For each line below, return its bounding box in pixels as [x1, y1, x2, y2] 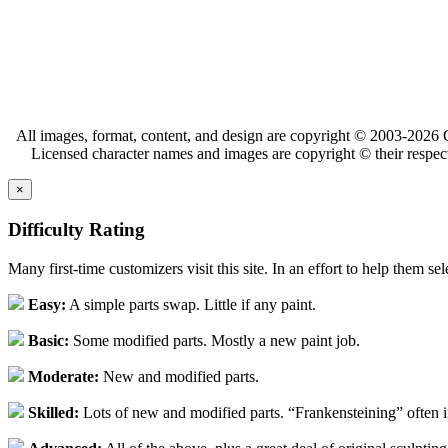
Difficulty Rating [8, 218, 145, 240]
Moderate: [28, 367, 99, 385]
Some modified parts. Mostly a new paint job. [69, 331, 360, 349]
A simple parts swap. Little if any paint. [66, 295, 316, 313]
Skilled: [28, 403, 79, 421]
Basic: [28, 331, 69, 349]
